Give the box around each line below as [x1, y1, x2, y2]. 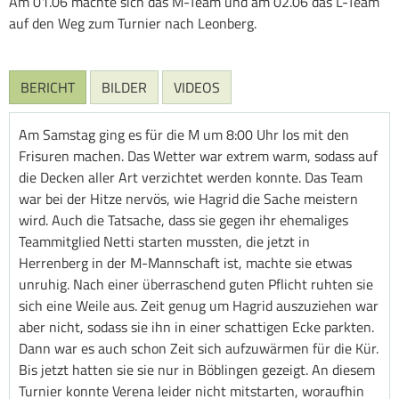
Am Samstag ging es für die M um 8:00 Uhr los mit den [19, 123, 349, 145]
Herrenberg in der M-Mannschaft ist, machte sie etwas [19, 251, 352, 273]
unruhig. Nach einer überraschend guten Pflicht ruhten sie [19, 273, 373, 295]
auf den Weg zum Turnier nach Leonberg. [9, 12, 256, 34]
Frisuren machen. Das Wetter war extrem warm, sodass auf [19, 144, 378, 167]
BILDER [102, 76, 147, 98]
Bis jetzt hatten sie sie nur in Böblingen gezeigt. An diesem [19, 358, 375, 380]
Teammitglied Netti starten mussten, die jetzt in [19, 230, 310, 252]
